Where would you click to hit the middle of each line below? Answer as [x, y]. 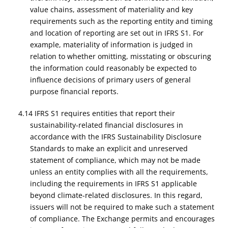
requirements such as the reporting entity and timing [121, 21]
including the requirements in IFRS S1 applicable [113, 183]
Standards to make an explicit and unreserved [109, 148]
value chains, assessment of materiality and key [111, 9]
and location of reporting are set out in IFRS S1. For [117, 33]
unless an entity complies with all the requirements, [119, 172]
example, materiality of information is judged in [111, 45]
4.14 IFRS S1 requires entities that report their [97, 113]
